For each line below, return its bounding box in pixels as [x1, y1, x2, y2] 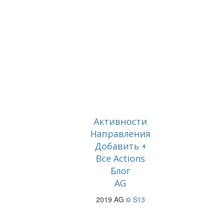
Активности [94, 115, 147, 127]
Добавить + [94, 140, 147, 152]
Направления [90, 127, 150, 140]
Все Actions [96, 152, 145, 164]
